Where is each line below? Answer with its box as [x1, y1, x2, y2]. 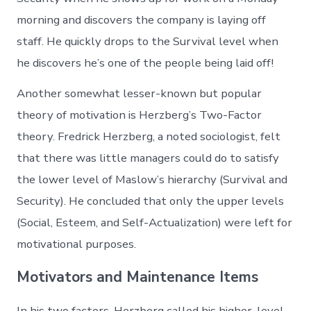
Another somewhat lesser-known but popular [17, 85, 262, 102]
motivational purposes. [17, 236, 137, 253]
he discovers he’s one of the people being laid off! [17, 55, 274, 72]
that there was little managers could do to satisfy [17, 150, 280, 167]
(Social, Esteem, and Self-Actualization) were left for [17, 215, 293, 231]
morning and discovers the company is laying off [17, 12, 267, 28]
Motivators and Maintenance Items [17, 267, 259, 287]
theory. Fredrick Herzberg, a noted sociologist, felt [17, 128, 281, 145]
